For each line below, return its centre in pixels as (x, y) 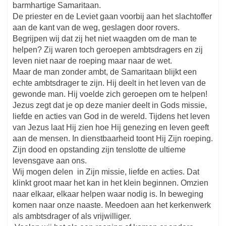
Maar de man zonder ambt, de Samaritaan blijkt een (105, 72)
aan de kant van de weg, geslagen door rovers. (96, 28)
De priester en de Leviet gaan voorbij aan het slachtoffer (112, 17)
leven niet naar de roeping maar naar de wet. (93, 61)
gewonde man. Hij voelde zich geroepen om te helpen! (110, 94)
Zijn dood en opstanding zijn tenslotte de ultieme (99, 150)
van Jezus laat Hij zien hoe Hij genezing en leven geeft (111, 128)
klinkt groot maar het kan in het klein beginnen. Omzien (111, 183)
